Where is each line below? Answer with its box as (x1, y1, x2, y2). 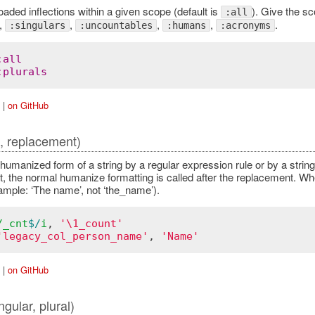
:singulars (8, 19, 65, 31)
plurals (2, 65, 47, 78)
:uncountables (79, 19, 153, 31)
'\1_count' (59, 217, 123, 230)
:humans (166, 19, 206, 31)
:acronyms (219, 19, 271, 31)
